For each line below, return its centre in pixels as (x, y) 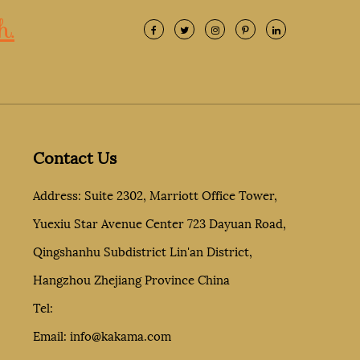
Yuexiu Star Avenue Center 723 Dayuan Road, (159, 223)
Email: (51, 335)
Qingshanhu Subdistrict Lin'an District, (142, 251)
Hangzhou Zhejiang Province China (131, 279)
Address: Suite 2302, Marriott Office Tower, (155, 194)
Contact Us (74, 157)
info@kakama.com (120, 335)
